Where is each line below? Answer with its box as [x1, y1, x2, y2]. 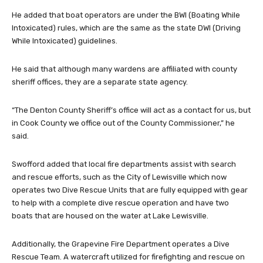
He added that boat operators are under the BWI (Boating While [12, 11, 240, 20]
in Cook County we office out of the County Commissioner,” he [12, 119, 235, 128]
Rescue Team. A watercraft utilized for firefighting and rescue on [12, 252, 245, 262]
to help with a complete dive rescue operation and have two [12, 198, 229, 208]
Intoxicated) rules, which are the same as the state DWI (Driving [12, 23, 241, 33]
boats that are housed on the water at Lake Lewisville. [12, 211, 208, 221]
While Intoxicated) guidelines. [12, 36, 117, 46]
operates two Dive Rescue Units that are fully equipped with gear [12, 186, 248, 195]
